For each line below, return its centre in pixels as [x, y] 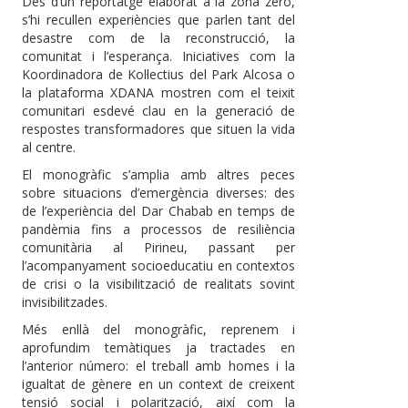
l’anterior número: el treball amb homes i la [159, 366]
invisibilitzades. [65, 302]
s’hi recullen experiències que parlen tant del [159, 20]
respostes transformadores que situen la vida [159, 129]
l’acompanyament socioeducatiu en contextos [159, 266]
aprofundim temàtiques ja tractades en [159, 348]
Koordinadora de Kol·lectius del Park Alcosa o [159, 75]
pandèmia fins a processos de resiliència [159, 229]
